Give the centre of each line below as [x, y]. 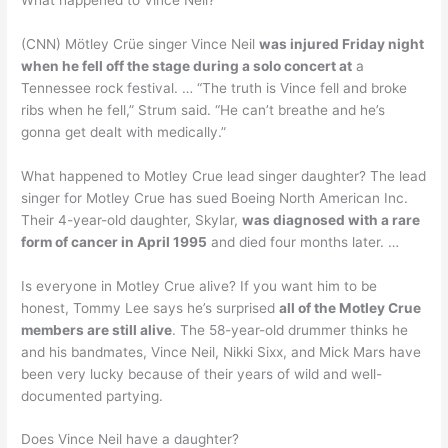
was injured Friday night [342, 43]
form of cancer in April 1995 [114, 241]
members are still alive [97, 329]
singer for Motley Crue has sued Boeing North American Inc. [215, 197]
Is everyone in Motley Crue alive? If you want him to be [199, 285]
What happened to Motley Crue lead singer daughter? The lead [224, 175]
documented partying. [92, 395]
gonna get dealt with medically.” [124, 131]
